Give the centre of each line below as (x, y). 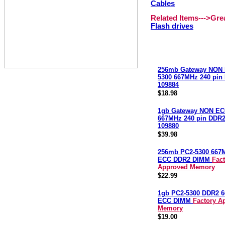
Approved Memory (186, 167)
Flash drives (172, 26)
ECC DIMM (175, 201)
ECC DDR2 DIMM (185, 159)
